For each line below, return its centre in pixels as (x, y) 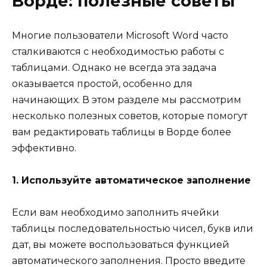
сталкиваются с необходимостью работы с (118, 51)
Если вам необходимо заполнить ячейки (116, 213)
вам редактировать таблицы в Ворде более (122, 132)
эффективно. (44, 148)
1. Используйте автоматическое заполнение (131, 180)
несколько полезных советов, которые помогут (130, 116)
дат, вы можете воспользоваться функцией (121, 245)
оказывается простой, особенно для (102, 83)
